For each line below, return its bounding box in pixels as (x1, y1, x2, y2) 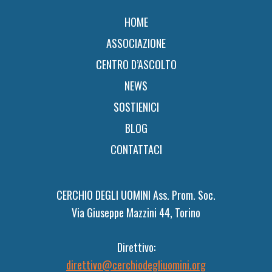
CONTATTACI (110, 141, 162, 157)
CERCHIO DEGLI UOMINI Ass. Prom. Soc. (56, 186, 216, 203)
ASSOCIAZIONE (106, 35, 166, 51)
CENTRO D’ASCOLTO (95, 56, 177, 72)
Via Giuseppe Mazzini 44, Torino (72, 204, 200, 220)
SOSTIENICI (113, 98, 159, 115)
